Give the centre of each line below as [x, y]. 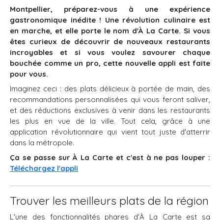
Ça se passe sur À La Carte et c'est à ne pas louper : [110, 157]
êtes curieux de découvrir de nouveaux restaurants [110, 41]
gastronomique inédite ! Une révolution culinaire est [110, 20]
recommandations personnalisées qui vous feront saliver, [110, 99]
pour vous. [29, 74]
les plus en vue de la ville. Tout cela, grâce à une [110, 121]
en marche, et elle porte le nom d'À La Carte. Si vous [110, 31]
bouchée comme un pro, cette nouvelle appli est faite [110, 63]
